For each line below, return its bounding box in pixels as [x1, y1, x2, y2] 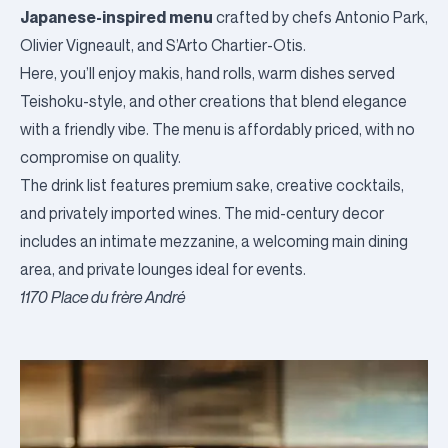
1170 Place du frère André [20, 288, 188, 307]
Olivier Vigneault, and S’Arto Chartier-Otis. [20, 36, 306, 55]
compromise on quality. [20, 148, 181, 167]
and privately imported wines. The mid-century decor [20, 204, 384, 223]
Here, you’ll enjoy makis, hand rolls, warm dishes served [20, 64, 395, 83]
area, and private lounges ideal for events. [20, 260, 306, 279]
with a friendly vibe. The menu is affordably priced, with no [20, 120, 415, 139]
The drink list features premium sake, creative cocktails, [20, 176, 404, 195]
